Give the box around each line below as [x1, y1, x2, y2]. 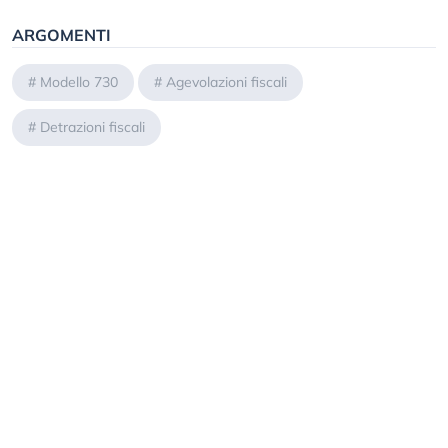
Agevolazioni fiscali [166, 73, 287, 92]
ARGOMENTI [12, 25, 111, 46]
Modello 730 [40, 73, 118, 92]
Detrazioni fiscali [40, 118, 145, 137]
